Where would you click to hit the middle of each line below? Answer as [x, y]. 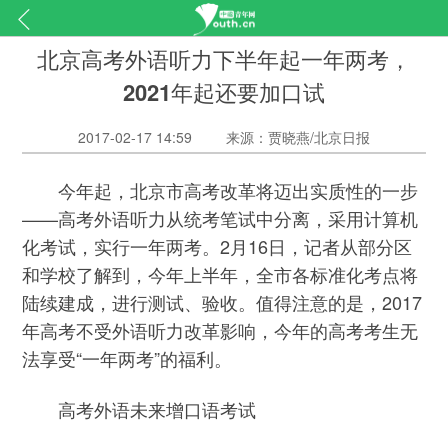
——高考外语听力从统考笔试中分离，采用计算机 [220, 218]
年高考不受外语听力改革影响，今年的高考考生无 [220, 330]
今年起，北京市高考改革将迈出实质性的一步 [220, 190]
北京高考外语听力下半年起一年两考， [223, 58]
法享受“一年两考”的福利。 [127, 358]
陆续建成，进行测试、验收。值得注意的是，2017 [222, 302]
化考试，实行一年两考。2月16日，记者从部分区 [217, 246]
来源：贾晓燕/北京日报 [298, 136]
